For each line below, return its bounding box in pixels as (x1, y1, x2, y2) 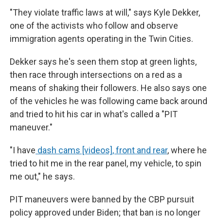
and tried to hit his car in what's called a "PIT (10, 109, 178, 119)
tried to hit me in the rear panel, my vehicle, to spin (10, 158, 201, 168)
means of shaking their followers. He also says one (10, 83, 207, 93)
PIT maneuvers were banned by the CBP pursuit (10, 194, 194, 204)
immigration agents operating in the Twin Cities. (10, 34, 193, 44)
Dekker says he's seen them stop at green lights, (10, 56, 197, 67)
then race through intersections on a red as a (10, 70, 182, 80)
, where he (167, 145, 207, 155)
